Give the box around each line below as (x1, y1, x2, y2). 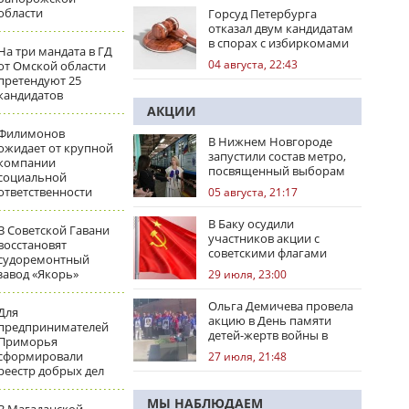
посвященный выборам (208, 163, 345, 179)
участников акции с (208, 230, 320, 246)
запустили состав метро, (208, 148, 346, 164)
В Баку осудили (208, 215, 294, 232)
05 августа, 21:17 (208, 184, 298, 200)
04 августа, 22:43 (208, 57, 298, 72)
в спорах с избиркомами (208, 35, 349, 51)
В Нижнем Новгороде (208, 133, 332, 150)
